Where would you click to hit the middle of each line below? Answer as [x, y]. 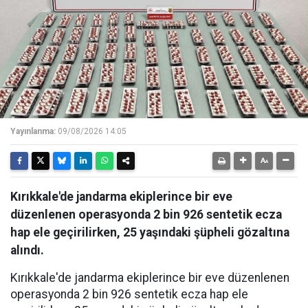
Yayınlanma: [33, 131]
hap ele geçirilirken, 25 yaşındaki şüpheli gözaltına [150, 232]
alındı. [27, 250]
